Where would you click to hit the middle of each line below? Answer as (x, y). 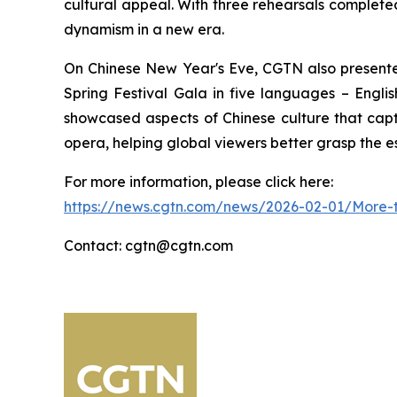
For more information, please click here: (198, 182)
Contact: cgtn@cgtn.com (148, 246)
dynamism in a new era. (144, 30)
